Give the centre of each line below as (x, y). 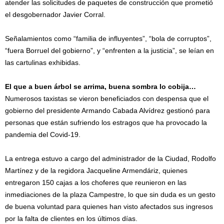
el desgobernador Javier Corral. (55, 14)
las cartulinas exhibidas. (43, 62)
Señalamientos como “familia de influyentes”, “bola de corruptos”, (108, 38)
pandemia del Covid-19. (43, 134)
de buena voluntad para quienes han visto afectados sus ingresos (109, 206)
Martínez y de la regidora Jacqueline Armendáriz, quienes (96, 170)
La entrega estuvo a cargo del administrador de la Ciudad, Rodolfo (110, 158)
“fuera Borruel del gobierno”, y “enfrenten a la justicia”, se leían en (109, 50)
